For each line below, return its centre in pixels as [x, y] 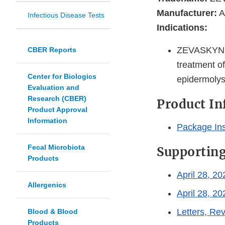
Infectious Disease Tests [66, 15]
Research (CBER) [57, 99]
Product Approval [58, 110]
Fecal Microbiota [56, 147]
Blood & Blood [53, 212]
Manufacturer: [187, 13]
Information [47, 121]
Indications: [182, 28]
